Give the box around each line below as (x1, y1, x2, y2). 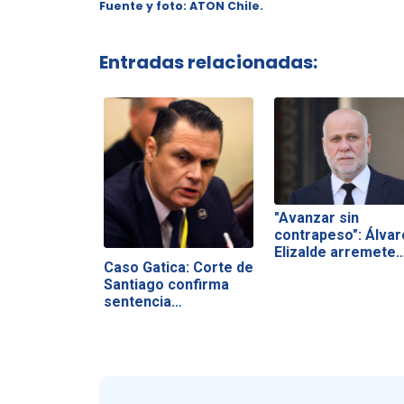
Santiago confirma (103, 276, 229, 294)
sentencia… (103, 293, 182, 311)
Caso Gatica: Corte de (103, 259, 253, 277)
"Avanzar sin (273, 208, 359, 226)
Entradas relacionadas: (98, 50, 317, 75)
